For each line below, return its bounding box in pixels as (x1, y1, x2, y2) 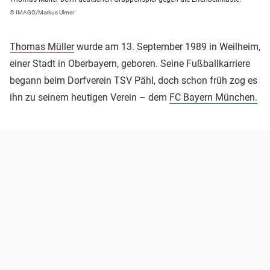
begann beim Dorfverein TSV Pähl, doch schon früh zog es (10, 75, 257, 87)
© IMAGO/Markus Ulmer (10, 9, 74, 16)
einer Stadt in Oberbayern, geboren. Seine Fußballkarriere (10, 58, 250, 70)
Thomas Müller (10, 41, 74, 53)
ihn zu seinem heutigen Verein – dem (10, 92, 169, 104)
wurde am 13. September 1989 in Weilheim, (74, 41, 260, 53)
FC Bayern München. (169, 92, 257, 104)
